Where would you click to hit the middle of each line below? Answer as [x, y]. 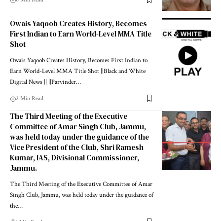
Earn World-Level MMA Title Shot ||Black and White [78, 71]
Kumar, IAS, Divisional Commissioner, [74, 157]
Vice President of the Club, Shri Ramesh [77, 147]
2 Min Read [30, 98]
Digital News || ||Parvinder [43, 82]
